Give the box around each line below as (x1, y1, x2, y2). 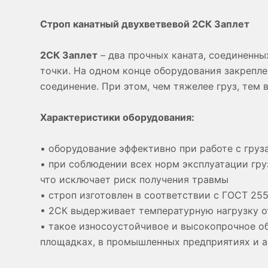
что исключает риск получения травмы (40, 173, 229, 185)
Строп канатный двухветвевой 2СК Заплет (40, 18, 249, 30)
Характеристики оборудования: (40, 111, 194, 123)
